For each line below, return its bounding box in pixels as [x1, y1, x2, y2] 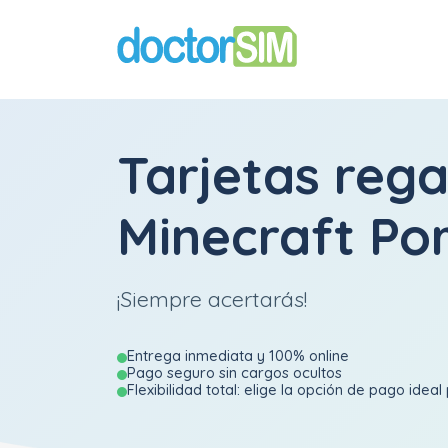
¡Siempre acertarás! [117, 285, 307, 312]
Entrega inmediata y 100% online [127, 346, 349, 365]
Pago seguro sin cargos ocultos [127, 363, 342, 382]
